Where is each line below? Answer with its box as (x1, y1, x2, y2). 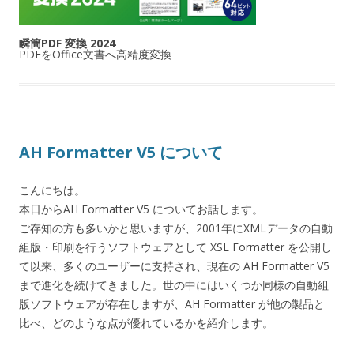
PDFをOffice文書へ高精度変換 (19, 47, 171, 62)
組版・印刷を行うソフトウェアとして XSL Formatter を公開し (19, 239, 332, 255)
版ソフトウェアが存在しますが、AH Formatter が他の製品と (19, 296, 325, 312)
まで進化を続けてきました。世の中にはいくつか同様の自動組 (19, 277, 329, 293)
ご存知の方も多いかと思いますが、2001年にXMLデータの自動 (19, 220, 333, 236)
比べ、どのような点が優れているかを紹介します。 (19, 315, 273, 331)
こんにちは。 (19, 183, 85, 198)
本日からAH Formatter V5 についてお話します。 (19, 201, 263, 217)
